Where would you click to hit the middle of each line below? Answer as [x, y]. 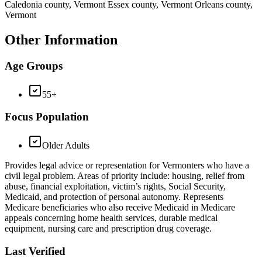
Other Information [61, 40]
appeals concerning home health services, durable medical [111, 218]
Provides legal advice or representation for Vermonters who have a [127, 166]
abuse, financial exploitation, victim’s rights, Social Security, [115, 187]
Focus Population [47, 117]
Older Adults [66, 146]
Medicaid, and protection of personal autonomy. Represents [114, 197]
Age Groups [34, 66]
